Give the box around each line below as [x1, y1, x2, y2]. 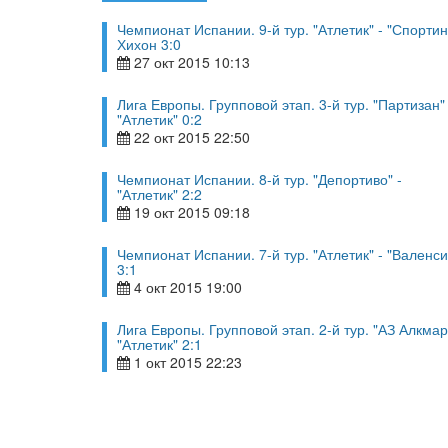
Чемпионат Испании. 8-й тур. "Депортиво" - [117, 169, 402, 189]
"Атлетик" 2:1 [117, 334, 202, 354]
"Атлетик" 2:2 [117, 184, 202, 204]
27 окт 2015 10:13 [130, 52, 250, 72]
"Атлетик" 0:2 [117, 109, 202, 129]
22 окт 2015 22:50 [130, 127, 250, 147]
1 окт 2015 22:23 [130, 352, 242, 372]
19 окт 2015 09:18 [130, 202, 250, 222]
